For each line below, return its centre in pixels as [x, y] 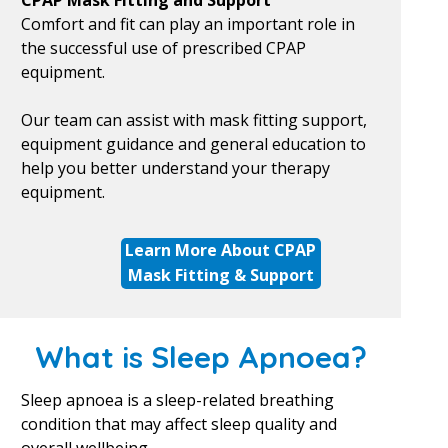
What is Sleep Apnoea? [200, 357]
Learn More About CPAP [220, 250]
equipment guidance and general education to [193, 144]
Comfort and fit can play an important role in [187, 24]
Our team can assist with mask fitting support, [193, 120]
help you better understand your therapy [175, 168]
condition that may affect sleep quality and [178, 424]
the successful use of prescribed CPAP [163, 48]
